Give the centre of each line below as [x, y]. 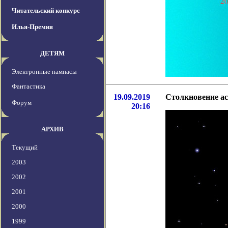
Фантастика [28, 87]
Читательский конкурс [46, 11]
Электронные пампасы [44, 72]
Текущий [25, 148]
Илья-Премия [32, 27]
